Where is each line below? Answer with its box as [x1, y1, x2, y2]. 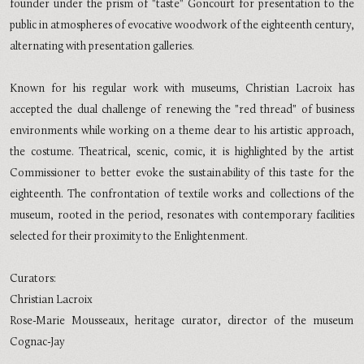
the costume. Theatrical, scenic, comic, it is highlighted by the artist [10, 146, 354, 158]
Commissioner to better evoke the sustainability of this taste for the [10, 167, 354, 180]
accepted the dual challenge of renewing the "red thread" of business [10, 104, 354, 116]
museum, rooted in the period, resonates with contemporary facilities [10, 210, 354, 222]
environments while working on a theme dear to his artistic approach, [10, 125, 354, 137]
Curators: [10, 273, 56, 285]
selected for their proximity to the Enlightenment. [10, 231, 248, 243]
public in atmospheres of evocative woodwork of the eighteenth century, [10, 19, 354, 32]
